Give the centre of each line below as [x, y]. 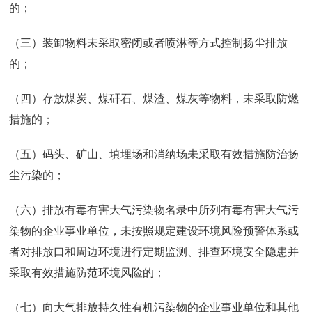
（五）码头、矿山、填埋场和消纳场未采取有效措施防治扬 [154, 154]
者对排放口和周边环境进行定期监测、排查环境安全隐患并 [154, 251]
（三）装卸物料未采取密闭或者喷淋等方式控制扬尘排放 [149, 42]
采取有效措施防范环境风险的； [87, 272]
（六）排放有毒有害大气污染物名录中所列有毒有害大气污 [154, 210]
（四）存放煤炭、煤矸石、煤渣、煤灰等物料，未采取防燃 [154, 98]
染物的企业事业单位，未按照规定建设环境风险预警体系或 [154, 231]
